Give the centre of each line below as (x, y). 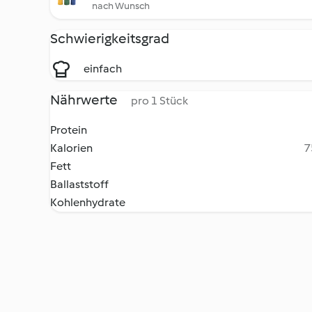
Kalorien (71, 148)
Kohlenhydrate (88, 202)
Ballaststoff (79, 184)
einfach (103, 69)
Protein (69, 130)
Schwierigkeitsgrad (110, 38)
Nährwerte (85, 100)
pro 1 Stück (159, 101)
